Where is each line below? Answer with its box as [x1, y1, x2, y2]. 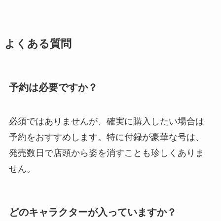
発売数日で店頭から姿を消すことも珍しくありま [8, 147, 204, 158]
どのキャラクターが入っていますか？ [8, 207, 177, 218]
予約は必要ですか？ [8, 81, 98, 93]
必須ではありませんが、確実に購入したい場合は [8, 116, 204, 126]
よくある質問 [4, 38, 72, 50]
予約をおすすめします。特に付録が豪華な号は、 [8, 132, 204, 142]
